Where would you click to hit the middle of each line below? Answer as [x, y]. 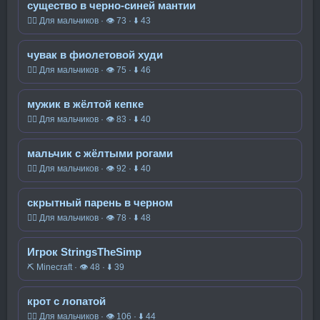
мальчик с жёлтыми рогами [100, 153]
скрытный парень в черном [100, 202]
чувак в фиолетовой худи [95, 55]
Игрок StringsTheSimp [84, 252]
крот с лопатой [66, 301]
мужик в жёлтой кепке [85, 104]
